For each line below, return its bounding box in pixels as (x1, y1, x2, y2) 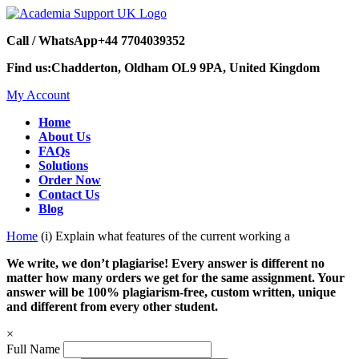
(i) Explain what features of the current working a (41, 229, 290, 243)
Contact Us (38, 188, 99, 201)
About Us (38, 130, 91, 143)
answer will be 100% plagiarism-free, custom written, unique (6, 285, 336, 299)
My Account (6, 88, 70, 102)
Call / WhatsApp (6, 34, 98, 47)
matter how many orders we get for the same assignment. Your (6, 271, 345, 284)
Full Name (6, 342, 60, 356)
